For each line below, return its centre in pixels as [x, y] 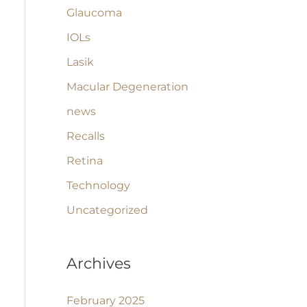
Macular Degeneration [127, 87]
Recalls [85, 136]
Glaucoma [94, 13]
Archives [98, 264]
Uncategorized [107, 210]
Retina [84, 161]
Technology [98, 186]
